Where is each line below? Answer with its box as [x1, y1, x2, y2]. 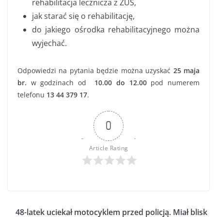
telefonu [17, 90, 46, 99]
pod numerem [146, 77, 200, 87]
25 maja [173, 65, 200, 75]
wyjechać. [32, 37, 67, 48]
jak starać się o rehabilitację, [32, 10, 135, 21]
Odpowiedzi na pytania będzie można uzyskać [17, 65, 173, 75]
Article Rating [89, 143, 128, 152]
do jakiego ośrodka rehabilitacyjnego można [32, 24, 200, 35]
